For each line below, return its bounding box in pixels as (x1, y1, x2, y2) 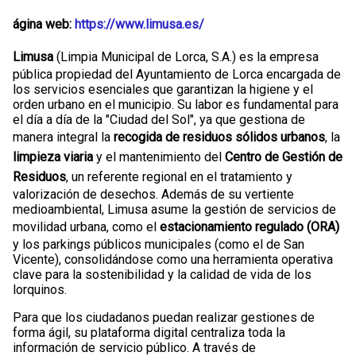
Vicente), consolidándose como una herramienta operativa (13, 251, 333, 267)
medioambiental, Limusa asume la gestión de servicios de (13, 201, 336, 217)
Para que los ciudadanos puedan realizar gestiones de (13, 309, 315, 325)
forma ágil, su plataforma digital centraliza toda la (13, 324, 285, 340)
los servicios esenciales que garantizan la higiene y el (13, 81, 313, 97)
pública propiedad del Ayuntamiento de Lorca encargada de (13, 66, 341, 82)
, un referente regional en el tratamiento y (66, 168, 292, 184)
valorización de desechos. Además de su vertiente (13, 186, 294, 202)
